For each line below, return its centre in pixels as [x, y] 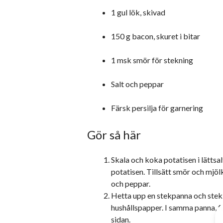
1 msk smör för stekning [152, 60]
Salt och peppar [137, 84]
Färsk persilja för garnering [157, 108]
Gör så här [114, 135]
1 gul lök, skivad [138, 12]
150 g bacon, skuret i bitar [156, 36]
